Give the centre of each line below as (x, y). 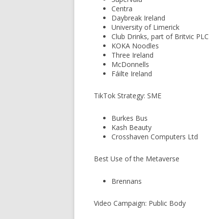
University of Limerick (145, 27)
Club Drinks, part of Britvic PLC (160, 36)
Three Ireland (132, 55)
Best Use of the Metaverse (137, 159)
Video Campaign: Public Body (140, 203)
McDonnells (130, 64)
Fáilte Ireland (132, 74)
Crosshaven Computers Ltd (155, 137)
